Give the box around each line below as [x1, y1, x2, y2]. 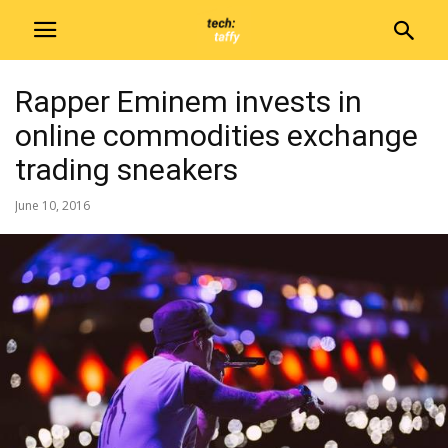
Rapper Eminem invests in [15, 84, 362, 119]
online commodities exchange [15, 118, 418, 153]
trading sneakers [15, 152, 238, 187]
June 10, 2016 [15, 197, 90, 214]
